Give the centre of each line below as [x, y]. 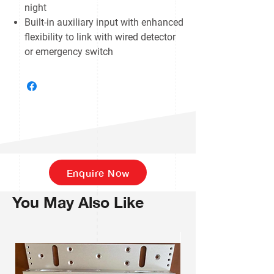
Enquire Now [98, 172]
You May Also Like [78, 202]
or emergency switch [69, 52]
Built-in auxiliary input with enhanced [104, 23]
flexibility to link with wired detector [100, 37]
